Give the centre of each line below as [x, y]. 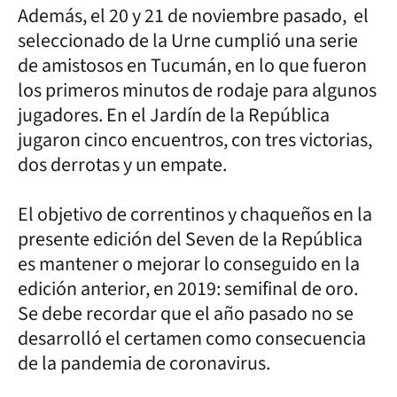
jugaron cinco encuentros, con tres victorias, [195, 140]
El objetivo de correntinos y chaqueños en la [195, 214]
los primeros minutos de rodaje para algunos [197, 90]
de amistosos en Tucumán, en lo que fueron [192, 65]
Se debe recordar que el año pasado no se [186, 313]
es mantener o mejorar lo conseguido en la [189, 264]
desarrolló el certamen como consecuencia [192, 338]
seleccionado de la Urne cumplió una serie [188, 40]
